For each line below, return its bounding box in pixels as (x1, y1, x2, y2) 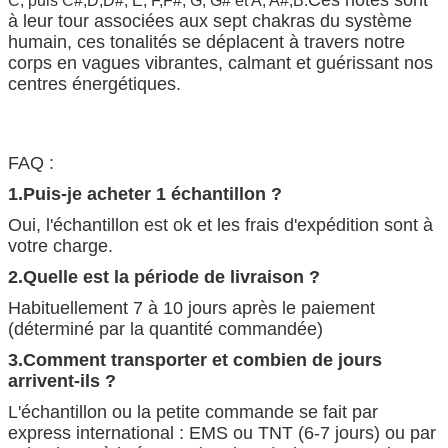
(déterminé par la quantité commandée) (8, 318, 323, 339)
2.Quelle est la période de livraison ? (8, 266, 320, 287)
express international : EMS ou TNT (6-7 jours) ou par (8, 422, 436, 443)
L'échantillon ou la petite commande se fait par (8, 401, 378, 422)
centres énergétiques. (8, 73, 181, 94)
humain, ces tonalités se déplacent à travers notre (8, 31, 405, 52)
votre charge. (8, 235, 113, 256)
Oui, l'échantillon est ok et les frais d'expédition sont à (8, 214, 433, 235)
